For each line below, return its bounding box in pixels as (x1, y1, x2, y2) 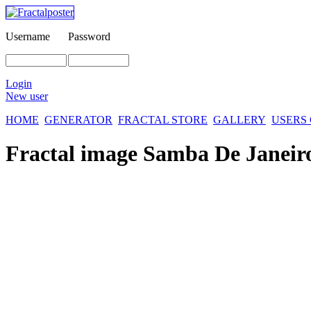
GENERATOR (44, 114, 112, 126)
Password (68, 31, 110, 42)
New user (6, 90, 48, 102)
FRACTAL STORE (118, 114, 208, 126)
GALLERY (213, 114, 266, 126)
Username (6, 31, 50, 42)
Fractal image (6, 141, 143, 167)
